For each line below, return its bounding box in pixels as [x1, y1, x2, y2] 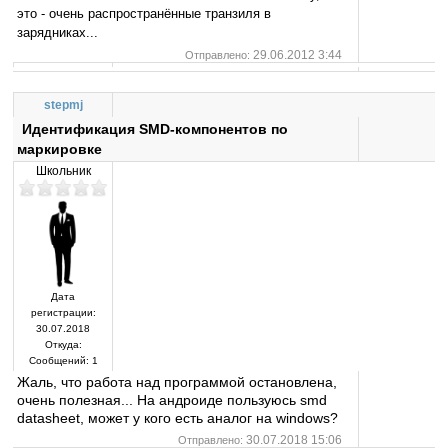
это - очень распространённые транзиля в [17, 5, 272, 21]
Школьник [35, 163, 91, 178]
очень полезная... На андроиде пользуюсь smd [17, 392, 328, 409]
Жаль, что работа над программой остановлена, [17, 374, 338, 391]
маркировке [17, 140, 103, 157]
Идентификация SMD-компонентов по [18, 120, 289, 137]
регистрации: [30, 307, 96, 319]
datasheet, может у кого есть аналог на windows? [17, 410, 339, 427]
